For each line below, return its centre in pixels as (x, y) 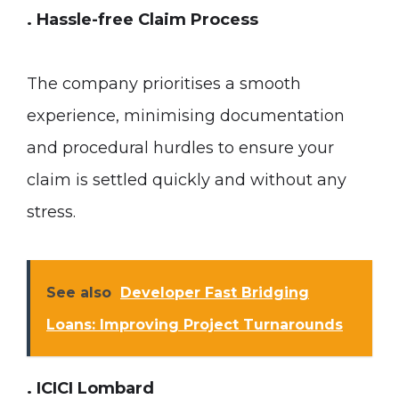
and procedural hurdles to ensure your (180, 148)
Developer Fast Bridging (215, 293)
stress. (51, 212)
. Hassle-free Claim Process (142, 20)
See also (79, 293)
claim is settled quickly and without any (187, 180)
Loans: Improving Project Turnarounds (195, 325)
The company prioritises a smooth (164, 84)
